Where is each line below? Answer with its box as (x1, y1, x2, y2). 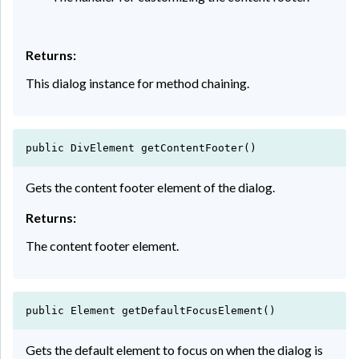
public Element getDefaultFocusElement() (26, 304, 276, 317)
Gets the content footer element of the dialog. (26, 179, 275, 195)
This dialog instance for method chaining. (26, 75, 249, 91)
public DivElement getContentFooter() (26, 141, 256, 154)
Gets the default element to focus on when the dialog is (26, 341, 323, 357)
